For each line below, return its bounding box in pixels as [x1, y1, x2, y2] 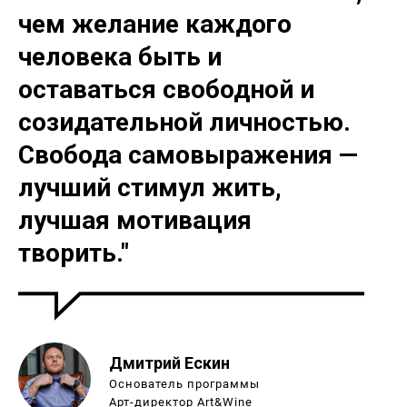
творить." [18, 238, 129, 268]
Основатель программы [109, 377, 260, 391]
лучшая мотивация [18, 205, 252, 235]
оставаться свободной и [18, 74, 314, 104]
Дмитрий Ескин [109, 353, 230, 372]
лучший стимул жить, [18, 173, 282, 203]
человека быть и [18, 42, 222, 72]
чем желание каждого [18, 9, 292, 39]
